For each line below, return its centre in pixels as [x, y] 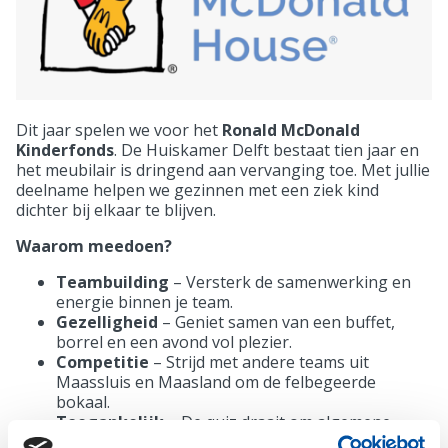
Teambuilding [112, 281]
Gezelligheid [107, 321]
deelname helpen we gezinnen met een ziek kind [197, 189]
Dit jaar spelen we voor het [119, 129]
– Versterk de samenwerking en [290, 281]
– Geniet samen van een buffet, [276, 321]
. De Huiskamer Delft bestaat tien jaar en [266, 149]
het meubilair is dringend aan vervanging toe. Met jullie [223, 169]
